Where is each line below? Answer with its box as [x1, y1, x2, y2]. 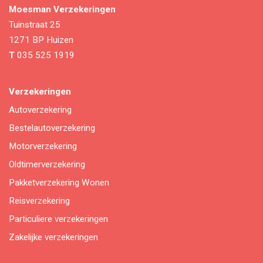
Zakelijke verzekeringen [9, 231, 98, 242]
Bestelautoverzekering [9, 122, 95, 133]
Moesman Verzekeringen [9, 4, 116, 15]
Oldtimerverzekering [9, 159, 85, 170]
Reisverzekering [9, 195, 70, 206]
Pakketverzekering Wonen [9, 177, 109, 188]
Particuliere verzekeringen [9, 213, 108, 224]
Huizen [46, 34, 73, 45]
